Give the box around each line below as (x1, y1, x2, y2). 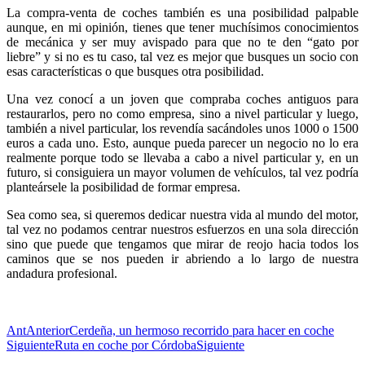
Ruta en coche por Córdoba (55, 337, 196, 352)
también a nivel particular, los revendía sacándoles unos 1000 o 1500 (7, 121, 358, 135)
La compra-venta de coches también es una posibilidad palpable (7, 5, 358, 20)
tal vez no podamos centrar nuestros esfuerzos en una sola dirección (7, 222, 358, 236)
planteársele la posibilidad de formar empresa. (7, 179, 240, 194)
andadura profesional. (7, 266, 117, 280)
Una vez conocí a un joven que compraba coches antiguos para (7, 91, 358, 106)
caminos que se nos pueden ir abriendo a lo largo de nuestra (7, 251, 358, 266)
